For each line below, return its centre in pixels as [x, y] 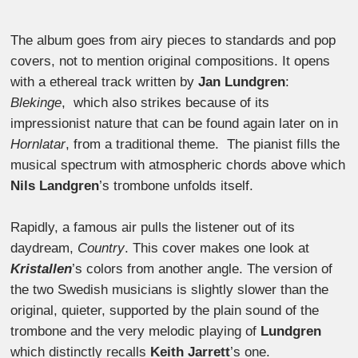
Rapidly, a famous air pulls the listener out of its [153, 227]
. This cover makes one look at [217, 248]
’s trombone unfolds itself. [177, 186]
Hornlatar [38, 145]
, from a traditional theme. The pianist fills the [203, 145]
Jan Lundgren [242, 82]
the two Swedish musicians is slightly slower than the [170, 289]
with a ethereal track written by [105, 82]
